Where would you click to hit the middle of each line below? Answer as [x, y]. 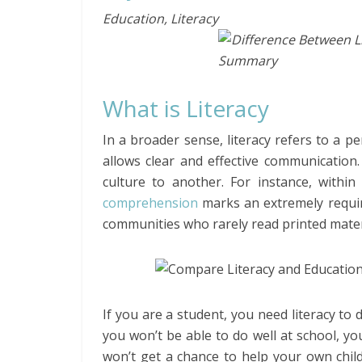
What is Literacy [186, 108]
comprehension [150, 203]
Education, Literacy [160, 19]
